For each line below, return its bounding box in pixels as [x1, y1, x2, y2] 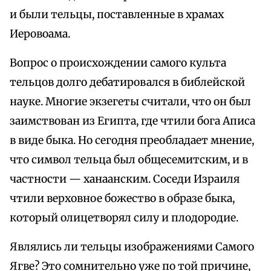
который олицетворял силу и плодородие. [10, 211, 238, 225]
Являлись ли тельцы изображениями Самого [10, 240, 254, 254]
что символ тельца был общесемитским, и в [10, 153, 248, 167]
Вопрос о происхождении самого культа [10, 56, 226, 70]
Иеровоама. [10, 27, 70, 41]
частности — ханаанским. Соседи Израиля [10, 172, 240, 186]
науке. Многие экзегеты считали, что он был [10, 95, 251, 109]
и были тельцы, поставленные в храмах [10, 8, 224, 22]
